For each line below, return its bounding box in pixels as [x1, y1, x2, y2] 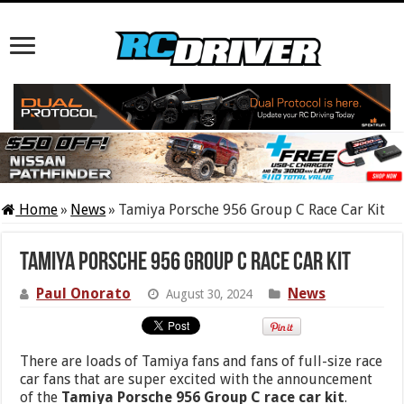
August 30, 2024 [166, 287, 252, 302]
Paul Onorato [36, 285, 132, 303]
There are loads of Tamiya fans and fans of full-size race [20, 353, 383, 371]
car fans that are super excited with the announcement [20, 371, 373, 389]
